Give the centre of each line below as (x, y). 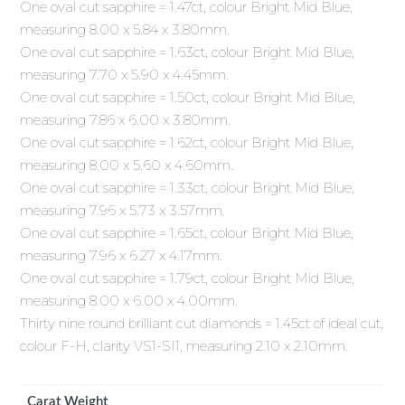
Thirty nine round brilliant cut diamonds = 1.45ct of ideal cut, (202, 324)
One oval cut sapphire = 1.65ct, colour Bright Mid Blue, (187, 233)
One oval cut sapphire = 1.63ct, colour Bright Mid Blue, (188, 52)
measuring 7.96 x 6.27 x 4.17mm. (122, 256)
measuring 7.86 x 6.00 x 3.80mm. (126, 120)
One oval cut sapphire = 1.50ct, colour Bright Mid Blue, (188, 98)
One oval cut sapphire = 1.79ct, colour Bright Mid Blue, (188, 278)
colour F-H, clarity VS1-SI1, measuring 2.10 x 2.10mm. (184, 346)
